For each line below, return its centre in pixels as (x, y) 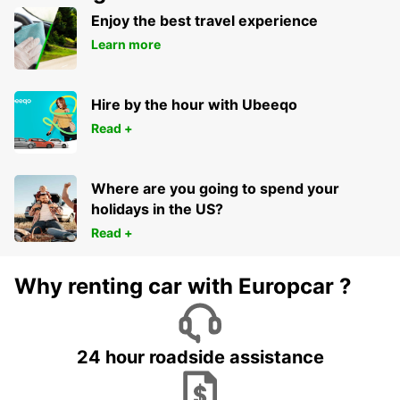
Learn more (126, 45)
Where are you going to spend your (215, 189)
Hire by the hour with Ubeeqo (194, 105)
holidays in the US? (157, 209)
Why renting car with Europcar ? (183, 287)
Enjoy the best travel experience (204, 21)
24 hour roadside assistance (200, 358)
